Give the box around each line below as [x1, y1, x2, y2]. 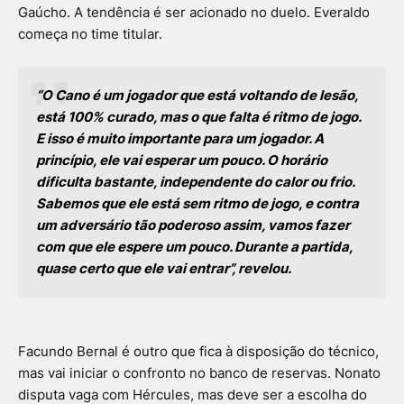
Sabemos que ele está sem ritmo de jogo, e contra [36, 195, 359, 213]
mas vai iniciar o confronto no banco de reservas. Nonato [18, 364, 381, 382]
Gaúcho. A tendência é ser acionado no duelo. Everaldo [18, 4, 370, 22]
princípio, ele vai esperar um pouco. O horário [36, 151, 327, 170]
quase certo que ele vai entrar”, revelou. [36, 260, 291, 278]
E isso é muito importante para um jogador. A [36, 130, 324, 148]
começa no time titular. [18, 25, 162, 43]
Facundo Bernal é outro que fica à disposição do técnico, [18, 343, 379, 361]
